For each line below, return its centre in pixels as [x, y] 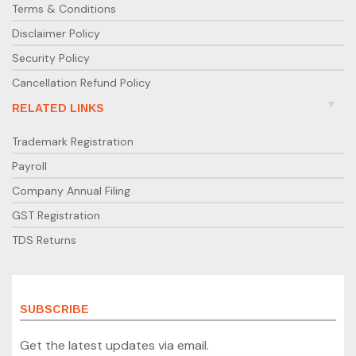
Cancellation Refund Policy [81, 82]
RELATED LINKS [58, 108]
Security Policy [51, 58]
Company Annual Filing [71, 190]
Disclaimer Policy [56, 33]
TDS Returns [44, 240]
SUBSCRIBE [54, 309]
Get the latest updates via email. [114, 345]
